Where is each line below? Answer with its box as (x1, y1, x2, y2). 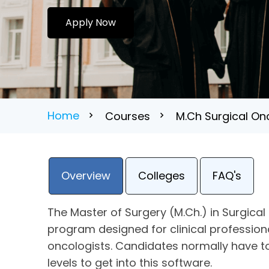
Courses (105, 109, 151, 124)
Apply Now (65, 16, 116, 29)
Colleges (138, 168, 186, 183)
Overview (61, 168, 111, 183)
